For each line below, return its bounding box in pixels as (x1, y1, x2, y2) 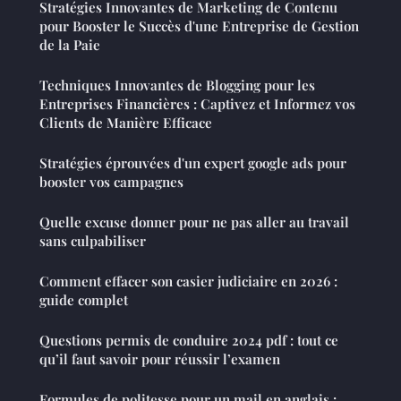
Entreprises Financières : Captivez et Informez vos (39, 95, 355, 114)
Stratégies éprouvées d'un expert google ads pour (39, 154, 346, 173)
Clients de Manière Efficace (39, 114, 212, 132)
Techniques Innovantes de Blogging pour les (39, 76, 315, 95)
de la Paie (39, 36, 100, 55)
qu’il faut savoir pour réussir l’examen (39, 350, 280, 369)
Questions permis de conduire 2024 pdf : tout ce (39, 331, 338, 350)
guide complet (39, 291, 128, 310)
